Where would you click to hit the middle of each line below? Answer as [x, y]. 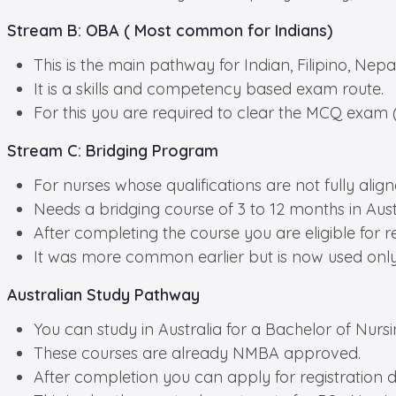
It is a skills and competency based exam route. [209, 89]
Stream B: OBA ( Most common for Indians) [170, 31]
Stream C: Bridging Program [115, 151]
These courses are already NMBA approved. [197, 354]
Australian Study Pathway [103, 295]
